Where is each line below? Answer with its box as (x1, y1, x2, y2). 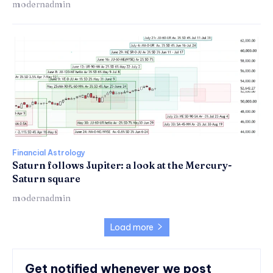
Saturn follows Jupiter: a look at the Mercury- (12, 158, 232, 171)
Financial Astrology (12, 147, 85, 157)
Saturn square (12, 172, 80, 185)
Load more (110, 221, 154, 233)
